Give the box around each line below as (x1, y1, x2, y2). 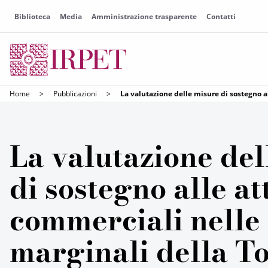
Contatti (206, 11, 236, 22)
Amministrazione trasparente (92, 11, 197, 22)
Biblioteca (14, 11, 50, 22)
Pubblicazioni (53, 89, 97, 99)
